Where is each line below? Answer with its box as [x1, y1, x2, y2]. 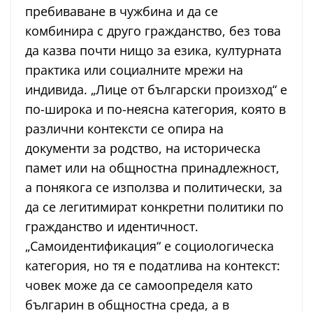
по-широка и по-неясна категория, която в [25, 101, 286, 118]
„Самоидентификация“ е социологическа [25, 238, 274, 255]
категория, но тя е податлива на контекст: [25, 257, 280, 275]
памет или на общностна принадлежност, [25, 159, 279, 177]
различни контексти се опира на [25, 120, 224, 138]
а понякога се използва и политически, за [25, 179, 282, 196]
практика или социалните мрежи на [25, 61, 243, 79]
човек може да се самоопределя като [25, 277, 253, 294]
